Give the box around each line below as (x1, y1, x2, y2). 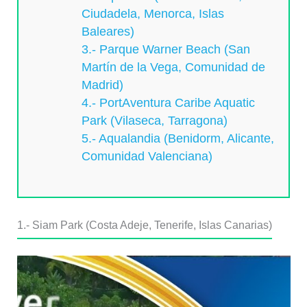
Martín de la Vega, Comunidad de (82, 60, 266, 75)
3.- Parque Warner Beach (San (82, 42, 251, 57)
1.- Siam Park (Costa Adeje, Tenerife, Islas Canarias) (16, 219, 272, 231)
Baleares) (82, 25, 135, 39)
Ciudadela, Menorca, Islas (82, 7, 225, 21)
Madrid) (82, 78, 124, 93)
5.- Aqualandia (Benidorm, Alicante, (82, 132, 275, 146)
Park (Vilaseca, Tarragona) (82, 114, 228, 128)
